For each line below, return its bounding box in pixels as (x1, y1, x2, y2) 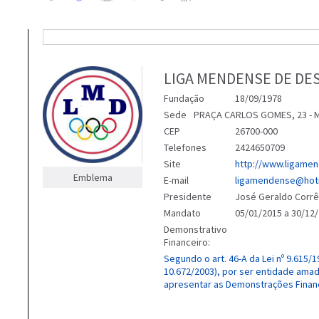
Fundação (164, 92, 204, 105)
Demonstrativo (164, 223, 227, 236)
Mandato (164, 206, 201, 219)
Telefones (164, 141, 206, 154)
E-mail (164, 174, 189, 187)
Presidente (164, 190, 211, 203)
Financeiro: (164, 236, 210, 249)
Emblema (73, 171, 113, 184)
